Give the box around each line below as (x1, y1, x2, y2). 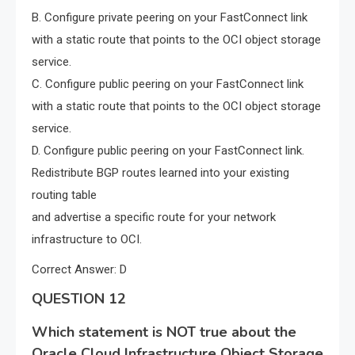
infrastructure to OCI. (32, 232, 142, 247)
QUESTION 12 (32, 289, 126, 309)
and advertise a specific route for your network (32, 210, 276, 225)
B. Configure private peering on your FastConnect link (32, 10, 307, 25)
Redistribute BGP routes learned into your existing (32, 166, 289, 181)
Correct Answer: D (32, 262, 127, 277)
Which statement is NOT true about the (32, 323, 296, 342)
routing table (32, 188, 97, 203)
